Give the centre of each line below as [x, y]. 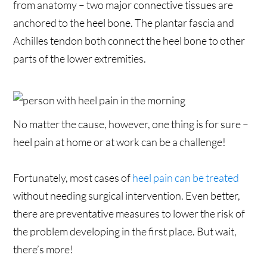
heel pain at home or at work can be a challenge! [120, 142]
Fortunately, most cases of [73, 178]
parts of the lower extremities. [80, 59]
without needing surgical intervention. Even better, [127, 196]
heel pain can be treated [186, 178]
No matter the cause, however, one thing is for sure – [131, 124]
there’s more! [44, 249]
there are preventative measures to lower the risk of [129, 214]
